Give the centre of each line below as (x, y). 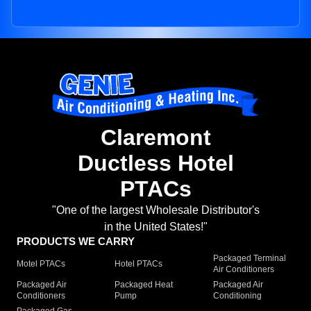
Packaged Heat (144, 285)
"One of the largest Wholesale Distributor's (155, 210)
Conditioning (237, 296)
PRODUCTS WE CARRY (76, 242)
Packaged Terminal (249, 259)
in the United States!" (155, 227)
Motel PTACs (41, 264)
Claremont (155, 138)
